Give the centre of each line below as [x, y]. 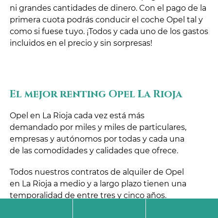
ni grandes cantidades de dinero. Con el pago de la [108, 8]
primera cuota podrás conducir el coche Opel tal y [106, 20]
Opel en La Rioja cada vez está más [77, 116]
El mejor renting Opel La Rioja [96, 95]
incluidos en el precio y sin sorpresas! [81, 43]
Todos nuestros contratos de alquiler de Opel [97, 172]
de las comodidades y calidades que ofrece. [94, 151]
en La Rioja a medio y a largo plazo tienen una [98, 184]
